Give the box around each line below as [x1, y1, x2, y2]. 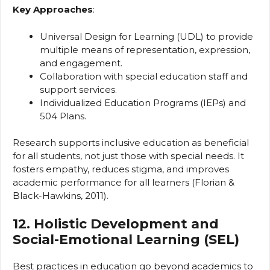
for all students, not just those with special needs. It [13, 150, 244, 162]
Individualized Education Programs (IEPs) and [40, 96, 246, 108]
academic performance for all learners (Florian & [13, 177, 234, 189]
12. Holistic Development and [13, 215, 219, 232]
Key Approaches [13, 4, 93, 16]
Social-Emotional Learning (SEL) [13, 231, 239, 248]
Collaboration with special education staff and [40, 70, 248, 82]
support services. [40, 83, 117, 95]
